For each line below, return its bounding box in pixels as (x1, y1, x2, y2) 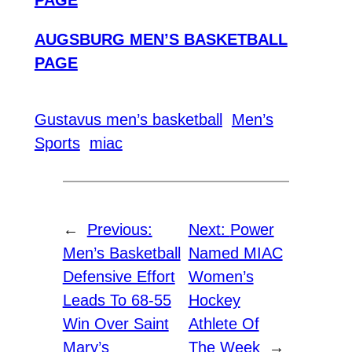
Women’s (188, 267, 254, 285)
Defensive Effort (62, 267, 175, 285)
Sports (34, 134, 80, 152)
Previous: (86, 220, 152, 238)
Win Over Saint (62, 314, 169, 332)
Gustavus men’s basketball (34, 111, 222, 129)
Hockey (188, 291, 240, 309)
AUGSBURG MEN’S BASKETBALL (34, 31, 288, 49)
